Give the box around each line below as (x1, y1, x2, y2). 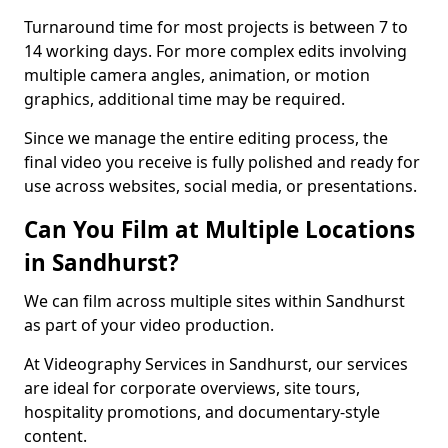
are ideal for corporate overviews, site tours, (24, 377, 360, 399)
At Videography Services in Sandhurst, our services (24, 353, 408, 375)
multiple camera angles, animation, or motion (24, 64, 370, 86)
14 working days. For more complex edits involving (24, 40, 407, 62)
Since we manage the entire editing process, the (24, 127, 388, 149)
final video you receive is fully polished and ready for (24, 151, 420, 173)
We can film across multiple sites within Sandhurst (24, 290, 405, 312)
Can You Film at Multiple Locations (24, 214, 415, 245)
